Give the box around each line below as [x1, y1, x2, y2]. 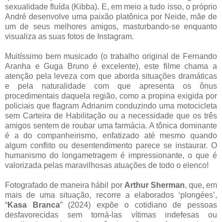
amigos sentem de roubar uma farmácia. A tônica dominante [5, 121, 217, 130]
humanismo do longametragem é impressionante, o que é [5, 151, 217, 160]
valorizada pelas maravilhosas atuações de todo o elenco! [5, 161, 209, 169]
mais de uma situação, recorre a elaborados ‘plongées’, [5, 190, 217, 199]
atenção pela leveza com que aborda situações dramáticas [5, 71, 217, 80]
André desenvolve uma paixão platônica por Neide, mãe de [5, 12, 217, 21]
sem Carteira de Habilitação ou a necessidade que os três [5, 111, 217, 120]
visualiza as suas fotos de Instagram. [5, 32, 134, 41]
